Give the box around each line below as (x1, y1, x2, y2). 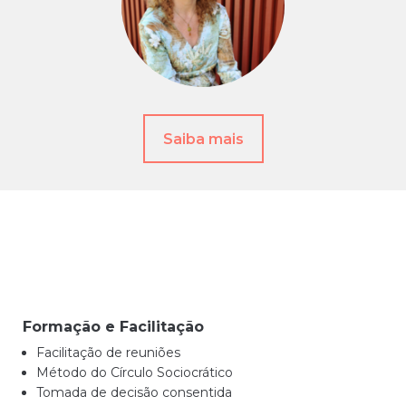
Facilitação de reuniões (36, 344, 180, 361)
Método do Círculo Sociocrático (36, 364, 233, 381)
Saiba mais (162, 130, 244, 148)
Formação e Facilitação (23, 318, 204, 335)
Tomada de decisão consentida (36, 384, 232, 401)
